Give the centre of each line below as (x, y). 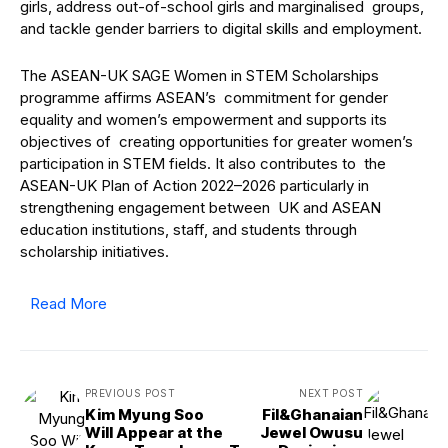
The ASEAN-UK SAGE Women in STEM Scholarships (199, 75)
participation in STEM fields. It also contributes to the (203, 163)
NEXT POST (331, 393)
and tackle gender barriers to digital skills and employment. (223, 28)
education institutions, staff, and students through (188, 229)
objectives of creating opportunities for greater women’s (216, 141)
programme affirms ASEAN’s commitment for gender (204, 97)
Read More (68, 303)
